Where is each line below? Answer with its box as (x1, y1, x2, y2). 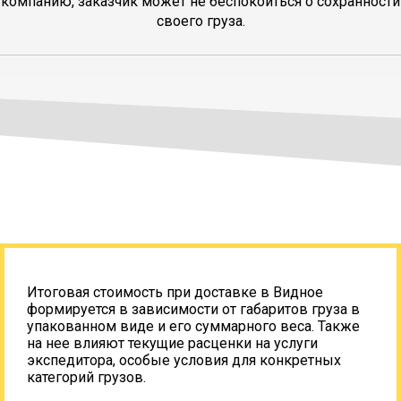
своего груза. (156, 12, 245, 30)
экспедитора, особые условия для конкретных (27, 351, 341, 369)
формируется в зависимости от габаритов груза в (27, 300, 360, 318)
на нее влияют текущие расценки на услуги (27, 334, 318, 352)
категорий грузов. (27, 368, 146, 386)
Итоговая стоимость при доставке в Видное (27, 283, 323, 301)
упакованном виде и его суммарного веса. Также (27, 317, 360, 335)
